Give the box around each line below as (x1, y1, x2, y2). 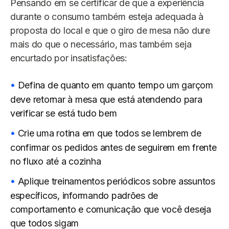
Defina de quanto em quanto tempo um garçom (17, 80, 213, 91)
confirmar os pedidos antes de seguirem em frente (10, 142, 217, 153)
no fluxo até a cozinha (10, 156, 101, 167)
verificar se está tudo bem (10, 108, 117, 119)
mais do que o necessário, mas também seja (10, 39, 192, 50)
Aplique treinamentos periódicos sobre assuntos (17, 176, 215, 187)
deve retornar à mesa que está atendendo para (10, 94, 202, 105)
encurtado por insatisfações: (10, 53, 127, 64)
